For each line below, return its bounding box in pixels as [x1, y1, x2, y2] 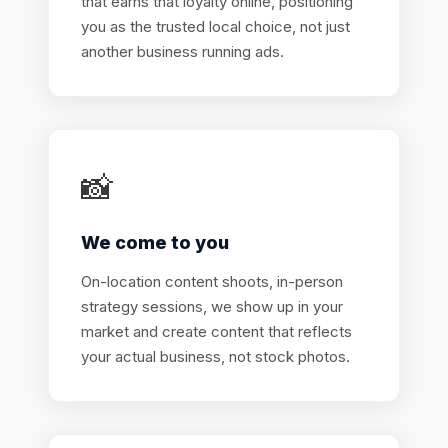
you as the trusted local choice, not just [81, 17, 350, 36]
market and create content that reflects [81, 322, 352, 341]
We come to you [81, 232, 229, 253]
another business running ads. [81, 42, 284, 61]
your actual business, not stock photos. [81, 347, 350, 366]
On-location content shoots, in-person [81, 272, 343, 291]
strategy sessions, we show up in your [81, 297, 343, 316]
